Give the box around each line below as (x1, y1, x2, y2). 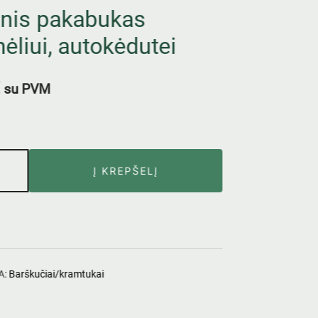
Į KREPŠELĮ (93, 164, 159, 177)
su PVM (4, 80, 51, 97)
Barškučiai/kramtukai (9, 268, 104, 280)
